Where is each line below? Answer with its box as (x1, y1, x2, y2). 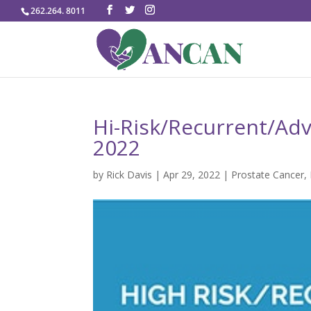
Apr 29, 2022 (163, 168, 221, 181)
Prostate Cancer (231, 168, 305, 181)
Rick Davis (106, 168, 153, 181)
